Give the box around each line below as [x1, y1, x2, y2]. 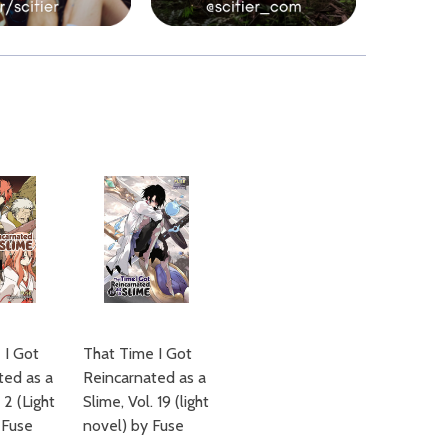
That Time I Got [83, 343, 192, 363]
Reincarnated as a [83, 367, 206, 387]
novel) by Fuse [83, 415, 184, 435]
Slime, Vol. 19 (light [83, 391, 209, 411]
